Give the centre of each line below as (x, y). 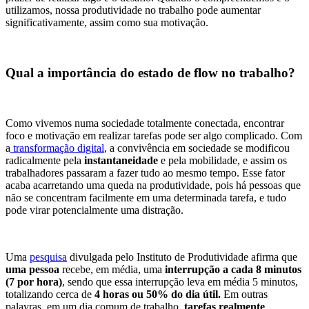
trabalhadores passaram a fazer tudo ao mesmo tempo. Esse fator (145, 172)
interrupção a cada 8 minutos (233, 269)
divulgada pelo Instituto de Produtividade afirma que (182, 257)
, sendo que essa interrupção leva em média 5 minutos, (180, 281)
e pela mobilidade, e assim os (222, 160)
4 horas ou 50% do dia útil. (158, 294)
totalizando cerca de (50, 294)
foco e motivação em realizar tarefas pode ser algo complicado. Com (154, 135)
